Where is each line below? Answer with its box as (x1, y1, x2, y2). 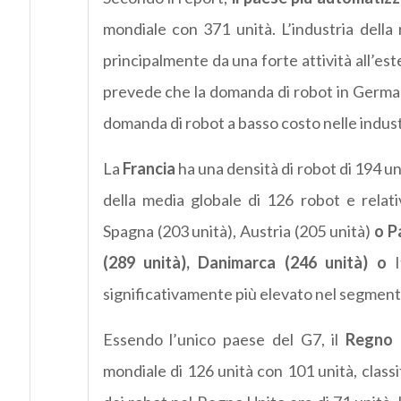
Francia (122, 158, 175, 179)
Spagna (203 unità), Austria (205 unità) (102, 221, 371, 242)
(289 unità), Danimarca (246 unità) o (102, 252, 387, 273)
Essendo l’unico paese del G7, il (102, 329, 346, 350)
